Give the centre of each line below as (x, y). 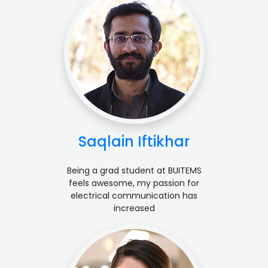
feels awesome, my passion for (134, 183)
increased (134, 208)
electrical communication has (134, 196)
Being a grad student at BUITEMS (134, 171)
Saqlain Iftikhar (134, 142)
